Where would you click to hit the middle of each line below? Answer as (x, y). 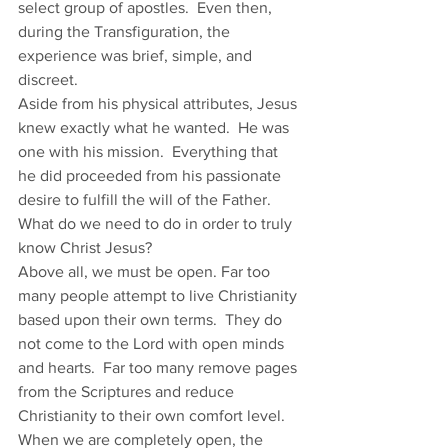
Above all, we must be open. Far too (146, 271)
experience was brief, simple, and (137, 55)
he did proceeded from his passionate (151, 175)
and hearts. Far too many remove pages (159, 367)
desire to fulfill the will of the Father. (148, 199)
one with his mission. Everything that (150, 151)
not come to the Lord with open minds (153, 343)
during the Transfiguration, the (126, 31)
